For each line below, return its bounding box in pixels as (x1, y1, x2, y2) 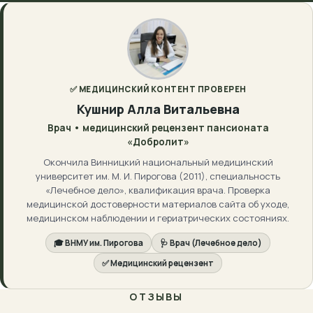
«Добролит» (126, 136, 189, 148)
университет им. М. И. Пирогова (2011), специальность (36, 170, 280, 182)
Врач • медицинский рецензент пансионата (47, 122, 269, 134)
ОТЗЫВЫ (129, 290, 184, 303)
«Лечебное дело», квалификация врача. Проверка (45, 184, 270, 196)
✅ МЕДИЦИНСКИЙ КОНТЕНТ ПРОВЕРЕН (69, 84, 247, 94)
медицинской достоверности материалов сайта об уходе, (27, 198, 289, 210)
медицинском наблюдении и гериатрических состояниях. (27, 212, 289, 224)
